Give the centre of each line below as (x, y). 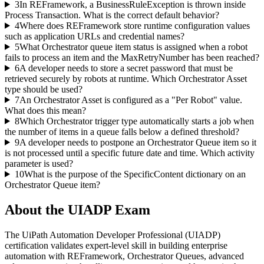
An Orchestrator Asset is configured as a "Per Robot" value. (131, 100)
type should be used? (44, 89)
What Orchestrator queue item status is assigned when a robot (133, 47)
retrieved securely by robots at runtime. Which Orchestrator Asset (126, 78)
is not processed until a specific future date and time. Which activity (130, 153)
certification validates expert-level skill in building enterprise (116, 245)
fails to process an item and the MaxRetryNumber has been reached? (132, 57)
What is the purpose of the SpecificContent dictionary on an (135, 174)
